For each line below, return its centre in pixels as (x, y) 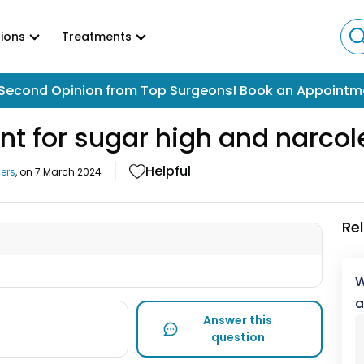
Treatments (97, 36)
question (238, 337)
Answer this (238, 320)
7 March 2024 (68, 171)
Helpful (168, 171)
